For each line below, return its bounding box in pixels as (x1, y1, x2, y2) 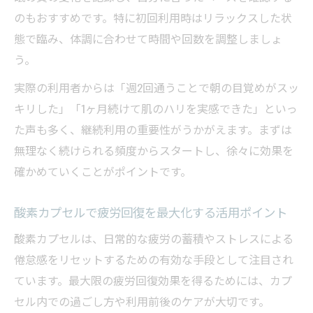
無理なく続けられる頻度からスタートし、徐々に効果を (14, 142, 293, 159)
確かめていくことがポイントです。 (14, 163, 191, 180)
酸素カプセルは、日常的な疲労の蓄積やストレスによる (14, 230, 293, 247)
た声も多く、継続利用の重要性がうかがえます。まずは (14, 121, 292, 138)
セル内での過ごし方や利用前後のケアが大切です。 (14, 293, 270, 310)
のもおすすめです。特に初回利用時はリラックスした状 (14, 9, 292, 27)
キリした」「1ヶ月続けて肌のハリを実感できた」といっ (14, 100, 298, 117)
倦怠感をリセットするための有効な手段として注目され (14, 251, 293, 268)
